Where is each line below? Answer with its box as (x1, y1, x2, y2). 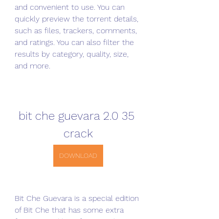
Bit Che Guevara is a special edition (15, 194, 139, 203)
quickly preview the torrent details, (15, 14, 138, 23)
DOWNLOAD (59, 152, 97, 159)
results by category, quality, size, (15, 49, 129, 59)
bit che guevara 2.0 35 (19, 109, 134, 123)
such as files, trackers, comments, (15, 26, 137, 35)
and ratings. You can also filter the (15, 38, 134, 47)
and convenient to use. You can (15, 2, 125, 12)
